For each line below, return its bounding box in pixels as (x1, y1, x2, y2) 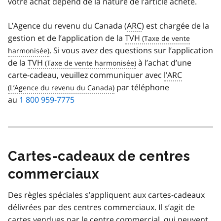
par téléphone (114, 81, 169, 93)
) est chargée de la (142, 20, 209, 31)
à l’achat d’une (136, 57, 191, 68)
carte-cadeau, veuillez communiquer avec (8, 69, 164, 80)
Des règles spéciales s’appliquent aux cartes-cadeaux (8, 189, 205, 200)
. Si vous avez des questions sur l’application (49, 44, 213, 56)
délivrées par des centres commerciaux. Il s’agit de (8, 201, 195, 213)
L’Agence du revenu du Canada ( (8, 20, 127, 31)
